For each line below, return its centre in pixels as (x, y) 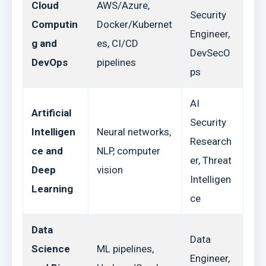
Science (51, 249)
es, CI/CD (118, 43)
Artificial (51, 113)
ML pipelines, (125, 249)
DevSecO (210, 53)
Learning (52, 189)
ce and (47, 151)
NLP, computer (129, 151)
